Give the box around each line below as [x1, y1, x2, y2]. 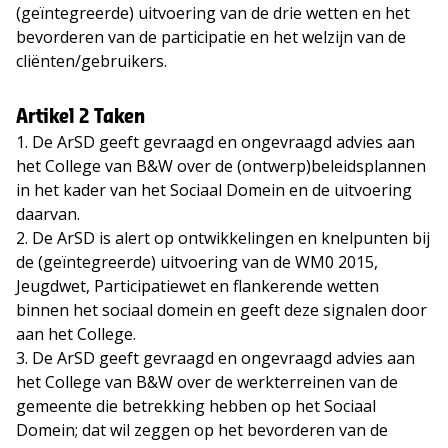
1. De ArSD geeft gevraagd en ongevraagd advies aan [16, 131, 415, 154]
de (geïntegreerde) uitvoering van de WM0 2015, [16, 251, 378, 274]
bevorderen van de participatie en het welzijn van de [16, 26, 406, 49]
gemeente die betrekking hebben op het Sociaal [16, 395, 376, 418]
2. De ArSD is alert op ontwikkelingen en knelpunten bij [16, 227, 430, 250]
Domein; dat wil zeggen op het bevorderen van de [16, 419, 388, 442]
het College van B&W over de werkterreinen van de [16, 371, 398, 394]
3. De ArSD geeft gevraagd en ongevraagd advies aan [16, 347, 415, 370]
